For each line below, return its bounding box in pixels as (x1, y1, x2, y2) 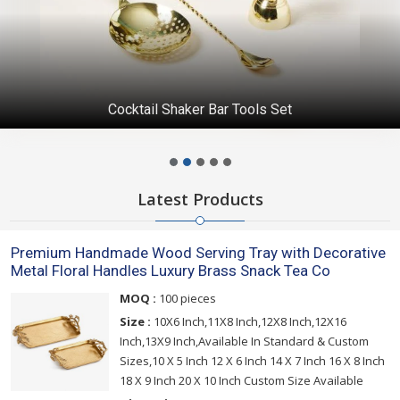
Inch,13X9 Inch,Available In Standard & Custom (120, 333, 369, 350)
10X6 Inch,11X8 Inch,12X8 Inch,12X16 (151, 313, 346, 330)
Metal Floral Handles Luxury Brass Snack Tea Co (11, 262, 330, 280)
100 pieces (156, 290, 216, 307)
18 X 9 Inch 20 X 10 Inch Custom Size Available (120, 372, 363, 389)
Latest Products (137, 188, 263, 211)
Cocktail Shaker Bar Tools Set (108, 101, 292, 118)
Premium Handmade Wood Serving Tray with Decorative (11, 244, 386, 262)
